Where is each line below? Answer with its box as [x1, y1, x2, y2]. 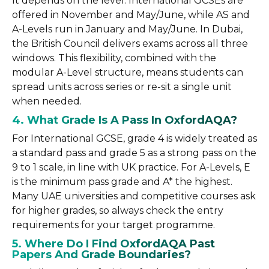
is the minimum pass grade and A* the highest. [12, 176, 232, 187]
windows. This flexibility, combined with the [12, 52, 216, 64]
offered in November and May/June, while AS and [12, 9, 250, 20]
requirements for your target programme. [12, 219, 215, 231]
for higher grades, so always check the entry [12, 205, 223, 216]
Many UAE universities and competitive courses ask [12, 190, 256, 202]
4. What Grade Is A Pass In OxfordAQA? [12, 113, 237, 127]
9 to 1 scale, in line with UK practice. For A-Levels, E [12, 162, 250, 173]
